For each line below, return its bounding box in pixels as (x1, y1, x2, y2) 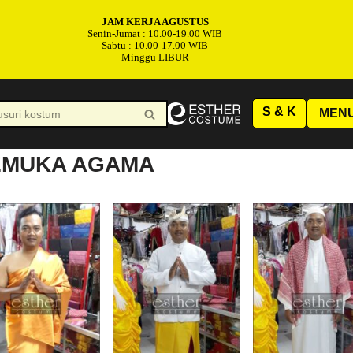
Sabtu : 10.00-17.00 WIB (102, 39, 208, 51)
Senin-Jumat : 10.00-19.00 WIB (87, 28, 222, 39)
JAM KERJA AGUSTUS (101, 16, 209, 28)
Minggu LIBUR (121, 51, 189, 63)
